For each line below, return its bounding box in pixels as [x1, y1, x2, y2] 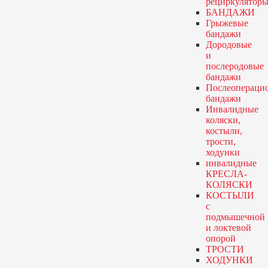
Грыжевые [205, 18, 248, 28]
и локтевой [205, 223, 251, 233]
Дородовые [205, 39, 252, 50]
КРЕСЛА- [205, 169, 247, 179]
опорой [205, 233, 236, 243]
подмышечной [205, 212, 265, 222]
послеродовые [205, 61, 264, 71]
